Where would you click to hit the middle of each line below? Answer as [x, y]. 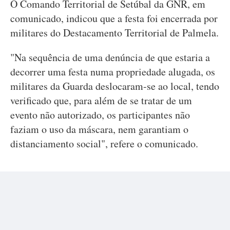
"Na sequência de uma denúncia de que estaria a [110, 57]
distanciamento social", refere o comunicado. [104, 143]
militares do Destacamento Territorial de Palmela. [114, 33]
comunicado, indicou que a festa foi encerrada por [114, 18]
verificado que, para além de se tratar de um [101, 100]
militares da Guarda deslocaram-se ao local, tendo [115, 86]
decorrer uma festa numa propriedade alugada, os [113, 72]
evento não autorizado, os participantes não [100, 115]
